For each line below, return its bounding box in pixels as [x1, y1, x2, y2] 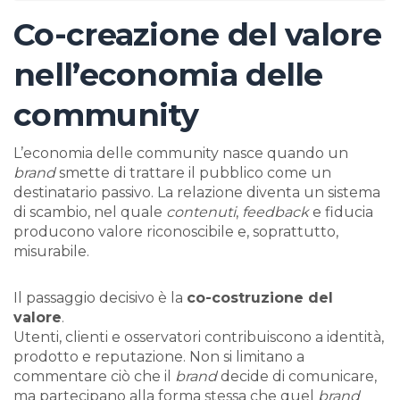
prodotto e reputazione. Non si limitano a [13, 348, 304, 366]
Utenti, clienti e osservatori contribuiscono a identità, [13, 329, 384, 346]
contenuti [166, 204, 236, 221]
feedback [242, 204, 309, 221]
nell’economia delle [13, 55, 323, 95]
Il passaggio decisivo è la [13, 289, 187, 307]
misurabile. [13, 243, 89, 261]
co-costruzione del [187, 289, 333, 307]
